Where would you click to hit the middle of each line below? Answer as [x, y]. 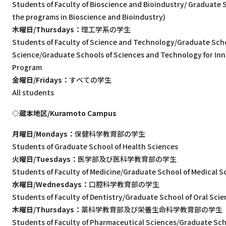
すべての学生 [90, 80]
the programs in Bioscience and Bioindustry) [89, 17]
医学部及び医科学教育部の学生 [127, 159]
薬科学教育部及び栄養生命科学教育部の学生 [152, 209]
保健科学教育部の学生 [110, 134]
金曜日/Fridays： [41, 80]
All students [33, 92]
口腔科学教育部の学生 [124, 184]
